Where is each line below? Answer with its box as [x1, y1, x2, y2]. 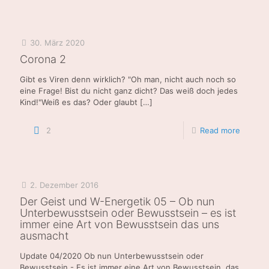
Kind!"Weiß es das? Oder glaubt [20, 97, 138, 107]
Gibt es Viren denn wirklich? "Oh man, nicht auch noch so [20, 74, 236, 84]
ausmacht [20, 229, 68, 242]
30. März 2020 [30, 37, 85, 47]
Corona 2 [20, 52, 66, 65]
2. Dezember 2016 [30, 180, 98, 190]
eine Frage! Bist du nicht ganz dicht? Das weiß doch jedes [20, 85, 238, 95]
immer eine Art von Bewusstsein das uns [20, 217, 219, 231]
